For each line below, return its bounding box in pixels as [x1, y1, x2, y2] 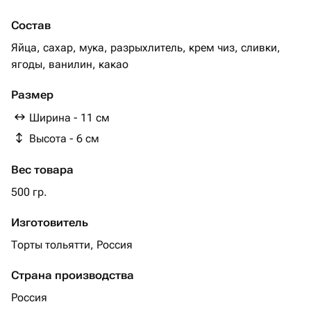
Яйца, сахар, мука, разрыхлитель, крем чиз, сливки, [11, 41, 280, 54]
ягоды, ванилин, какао [11, 58, 128, 71]
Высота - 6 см [29, 132, 99, 145]
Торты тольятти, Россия [11, 238, 133, 251]
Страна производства [11, 269, 134, 282]
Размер [11, 88, 53, 101]
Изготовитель [11, 216, 88, 229]
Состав [11, 19, 51, 32]
